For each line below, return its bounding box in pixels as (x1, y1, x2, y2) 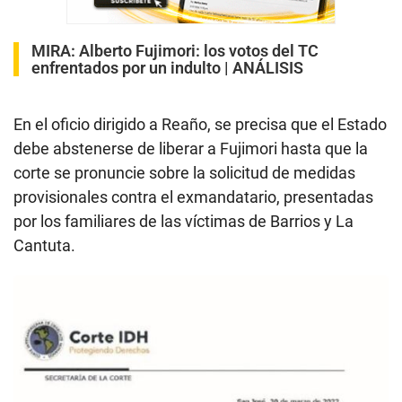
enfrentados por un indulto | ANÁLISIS (31, 57, 303, 77)
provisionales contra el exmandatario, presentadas (13, 187, 373, 206)
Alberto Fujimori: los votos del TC (79, 40, 319, 60)
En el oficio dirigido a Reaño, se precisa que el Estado (13, 114, 387, 134)
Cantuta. (13, 235, 75, 255)
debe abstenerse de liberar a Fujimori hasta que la (13, 138, 368, 158)
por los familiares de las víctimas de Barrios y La (13, 211, 354, 231)
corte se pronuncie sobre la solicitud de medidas (13, 162, 355, 182)
